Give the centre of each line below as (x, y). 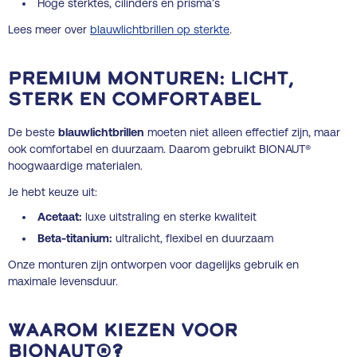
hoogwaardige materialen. (75, 165)
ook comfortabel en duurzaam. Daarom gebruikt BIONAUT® (159, 149)
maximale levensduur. (63, 281)
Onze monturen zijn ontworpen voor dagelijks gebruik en (153, 264)
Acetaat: (60, 216)
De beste (33, 132)
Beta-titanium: (75, 238)
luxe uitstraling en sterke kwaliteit (170, 216)
